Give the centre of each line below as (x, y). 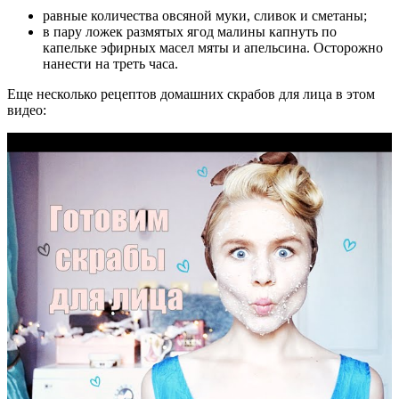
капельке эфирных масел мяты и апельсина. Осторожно (213, 47)
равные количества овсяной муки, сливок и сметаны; (205, 15)
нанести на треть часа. (110, 63)
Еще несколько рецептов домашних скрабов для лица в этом (191, 94)
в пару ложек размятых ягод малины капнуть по (190, 31)
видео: (27, 110)
